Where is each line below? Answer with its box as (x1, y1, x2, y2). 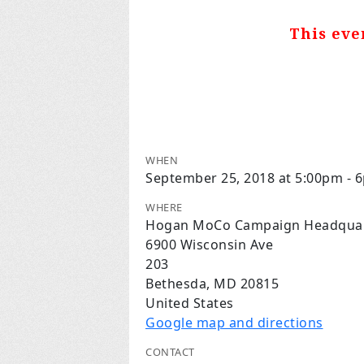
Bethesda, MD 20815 (145, 275, 279, 292)
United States (145, 294, 234, 312)
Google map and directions (145, 314, 323, 331)
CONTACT (145, 344, 195, 359)
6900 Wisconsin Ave (145, 236, 273, 253)
